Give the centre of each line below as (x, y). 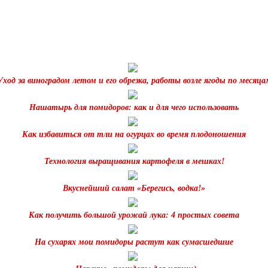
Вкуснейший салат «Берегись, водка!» (134, 188)
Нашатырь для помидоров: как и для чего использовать (134, 107)
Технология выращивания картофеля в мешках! (134, 161)
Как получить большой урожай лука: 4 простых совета (134, 215)
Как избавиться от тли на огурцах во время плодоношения (134, 134)
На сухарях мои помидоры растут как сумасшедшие (134, 242)
